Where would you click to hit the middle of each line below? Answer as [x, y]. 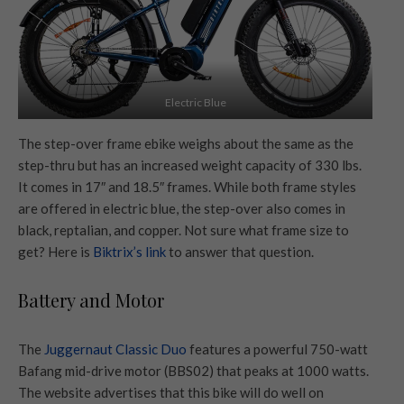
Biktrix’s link [129, 251]
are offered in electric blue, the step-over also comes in [182, 208]
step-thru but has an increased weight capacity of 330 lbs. [190, 165]
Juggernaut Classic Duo [117, 349]
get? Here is [55, 251]
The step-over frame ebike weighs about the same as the [186, 143]
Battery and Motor [91, 299]
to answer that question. [240, 251]
